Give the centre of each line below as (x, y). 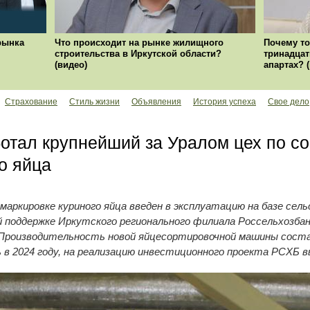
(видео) (71, 65)
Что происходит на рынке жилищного (139, 43)
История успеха (225, 102)
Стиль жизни (94, 102)
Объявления (156, 102)
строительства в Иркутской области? (138, 54)
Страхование (31, 102)
